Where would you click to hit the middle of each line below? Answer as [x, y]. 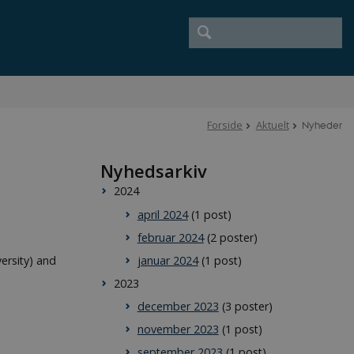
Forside [225, 125]
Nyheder [322, 125]
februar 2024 [170, 237]
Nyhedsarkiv [154, 171]
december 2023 [178, 307]
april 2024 [162, 214]
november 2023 [178, 330]
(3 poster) [245, 307]
